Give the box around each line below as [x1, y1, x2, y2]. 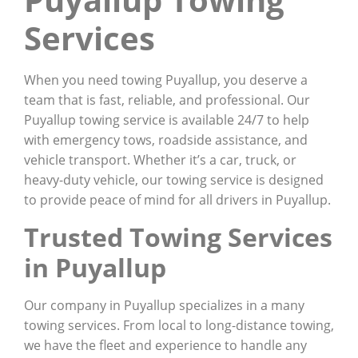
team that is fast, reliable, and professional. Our [24, 91, 310, 109]
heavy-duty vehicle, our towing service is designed [24, 171, 324, 189]
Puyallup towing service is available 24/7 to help [24, 111, 309, 129]
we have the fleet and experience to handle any [24, 336, 307, 354]
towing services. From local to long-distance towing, [24, 316, 334, 334]
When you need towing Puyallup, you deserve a [24, 71, 308, 89]
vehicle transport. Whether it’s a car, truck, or [24, 151, 296, 169]
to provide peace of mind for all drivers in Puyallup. [24, 191, 331, 209]
